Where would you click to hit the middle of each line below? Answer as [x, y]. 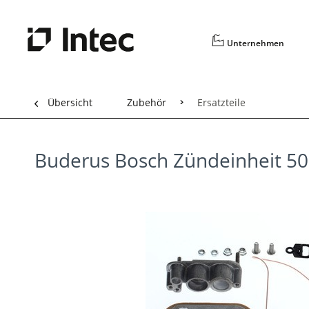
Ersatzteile [221, 102]
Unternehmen [256, 43]
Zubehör [147, 102]
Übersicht [70, 102]
